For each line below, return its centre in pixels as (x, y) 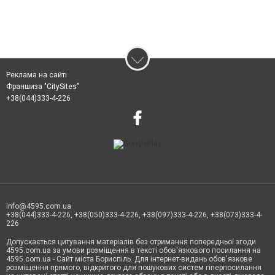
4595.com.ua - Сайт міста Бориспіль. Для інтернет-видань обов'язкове (129, 259)
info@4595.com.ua (39, 206)
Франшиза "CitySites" (43, 86)
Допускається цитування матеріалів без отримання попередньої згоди (131, 242)
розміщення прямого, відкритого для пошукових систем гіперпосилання (134, 267)
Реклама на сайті (37, 75)
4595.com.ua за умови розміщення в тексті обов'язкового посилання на (134, 250)
